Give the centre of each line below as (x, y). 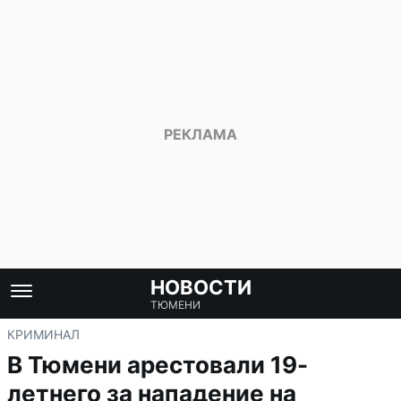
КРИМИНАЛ (43, 334)
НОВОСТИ (200, 287)
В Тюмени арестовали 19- (158, 365)
